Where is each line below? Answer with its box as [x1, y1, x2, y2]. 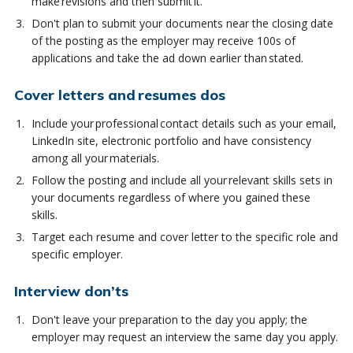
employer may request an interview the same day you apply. [31, 329, 338, 344]
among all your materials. [31, 150, 159, 165]
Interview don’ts [13, 281, 128, 299]
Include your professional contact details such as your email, [31, 115, 336, 131]
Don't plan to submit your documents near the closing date [31, 15, 333, 31]
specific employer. [31, 246, 123, 262]
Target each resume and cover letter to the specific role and [31, 229, 338, 244]
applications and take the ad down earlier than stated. [31, 50, 303, 65]
